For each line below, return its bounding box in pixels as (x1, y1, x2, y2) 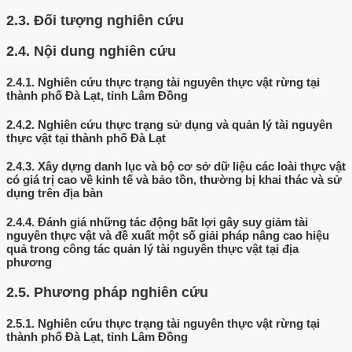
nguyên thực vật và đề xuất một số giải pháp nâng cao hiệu (6, 229, 329, 243)
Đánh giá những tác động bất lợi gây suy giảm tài (38, 215, 308, 229)
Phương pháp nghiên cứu (34, 284, 208, 301)
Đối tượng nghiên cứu (34, 13, 184, 29)
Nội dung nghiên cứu (34, 42, 176, 59)
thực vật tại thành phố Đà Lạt (6, 130, 166, 145)
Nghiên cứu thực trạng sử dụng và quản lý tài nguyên (38, 117, 332, 131)
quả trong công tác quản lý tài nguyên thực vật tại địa (6, 242, 299, 256)
